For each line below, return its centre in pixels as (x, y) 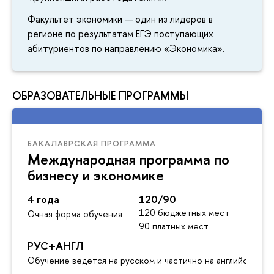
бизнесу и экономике (96, 175)
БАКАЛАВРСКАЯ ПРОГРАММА (92, 143)
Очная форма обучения (75, 214)
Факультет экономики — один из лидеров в (120, 19)
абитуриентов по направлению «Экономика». (126, 49)
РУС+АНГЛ (55, 246)
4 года (43, 199)
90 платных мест (173, 226)
